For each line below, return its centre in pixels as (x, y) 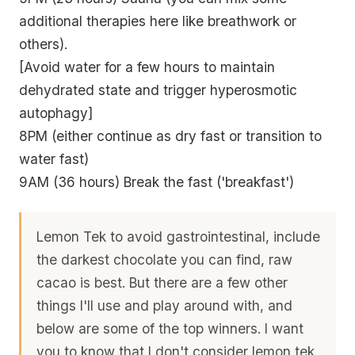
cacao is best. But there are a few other (162, 283)
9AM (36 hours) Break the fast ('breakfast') (157, 182)
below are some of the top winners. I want (170, 329)
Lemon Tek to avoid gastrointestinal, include (179, 237)
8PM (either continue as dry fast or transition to (170, 136)
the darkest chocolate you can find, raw (165, 260)
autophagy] (56, 113)
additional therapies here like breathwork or (158, 21)
